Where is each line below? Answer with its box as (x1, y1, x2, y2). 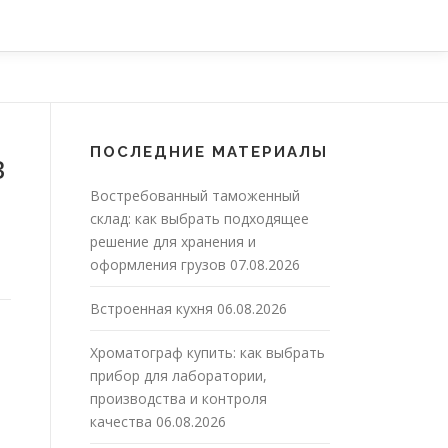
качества (90, 412, 152, 432)
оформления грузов (90, 255, 226, 275)
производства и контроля (90, 389, 267, 409)
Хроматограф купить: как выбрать (90, 343, 325, 363)
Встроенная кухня (90, 299, 213, 319)
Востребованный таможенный (90, 186, 300, 206)
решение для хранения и (90, 232, 256, 252)
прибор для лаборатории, (90, 366, 267, 386)
